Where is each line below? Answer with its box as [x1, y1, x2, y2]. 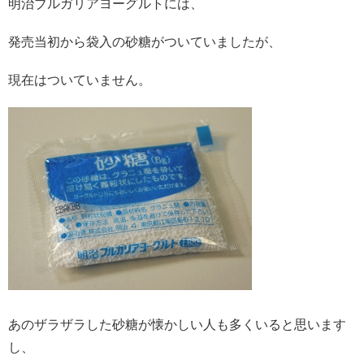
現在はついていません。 [8, 73, 151, 88]
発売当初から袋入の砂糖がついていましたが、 [8, 34, 281, 49]
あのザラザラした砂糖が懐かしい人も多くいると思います [8, 317, 346, 331]
